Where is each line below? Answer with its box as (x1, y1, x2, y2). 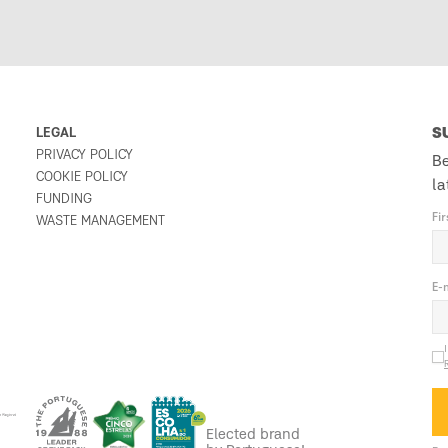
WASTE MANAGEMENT (36, 214, 165, 229)
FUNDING (36, 192, 92, 207)
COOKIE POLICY (36, 170, 128, 185)
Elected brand (205, 428, 300, 444)
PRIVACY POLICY (36, 148, 133, 163)
